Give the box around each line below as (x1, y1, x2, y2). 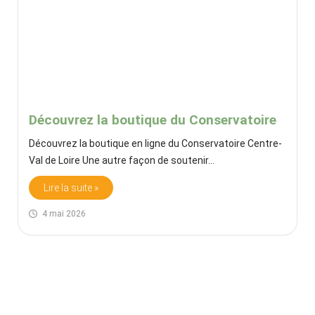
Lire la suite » (44, 181, 98, 193)
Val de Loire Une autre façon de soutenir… (29, 154, 217, 166)
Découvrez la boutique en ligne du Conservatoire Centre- (29, 137, 282, 149)
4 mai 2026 (42, 208, 86, 219)
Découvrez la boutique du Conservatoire (29, 111, 276, 128)
